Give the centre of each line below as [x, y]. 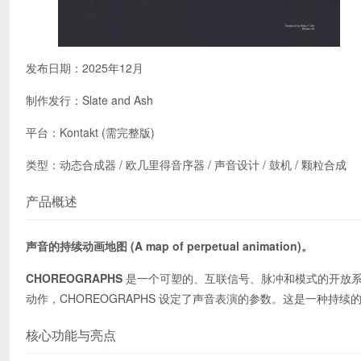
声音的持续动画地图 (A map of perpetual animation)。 [169, 246]
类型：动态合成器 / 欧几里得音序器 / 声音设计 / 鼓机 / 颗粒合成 [186, 164]
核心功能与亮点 [71, 335]
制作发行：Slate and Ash [89, 100]
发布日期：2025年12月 [85, 68]
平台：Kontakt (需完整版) [90, 132]
